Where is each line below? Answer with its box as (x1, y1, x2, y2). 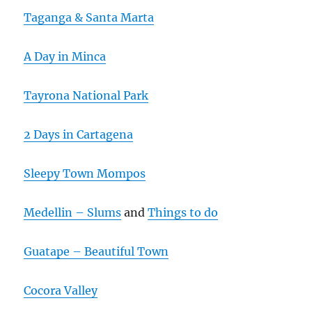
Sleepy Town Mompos (24, 166, 146, 180)
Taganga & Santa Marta (24, 10, 155, 24)
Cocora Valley (24, 283, 98, 297)
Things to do (148, 205, 219, 219)
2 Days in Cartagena (24, 127, 134, 141)
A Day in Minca (24, 49, 107, 63)
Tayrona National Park (24, 88, 149, 102)
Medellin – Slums (24, 205, 122, 219)
